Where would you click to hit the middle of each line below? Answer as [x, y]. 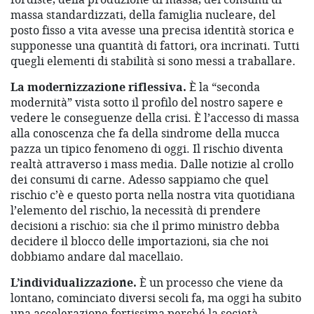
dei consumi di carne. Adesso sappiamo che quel [139, 180]
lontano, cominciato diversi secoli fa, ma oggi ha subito [156, 298]
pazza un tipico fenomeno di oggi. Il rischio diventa [147, 149]
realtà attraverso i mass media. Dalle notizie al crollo [152, 164]
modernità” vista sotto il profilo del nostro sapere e [147, 103]
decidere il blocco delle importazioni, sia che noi [139, 241]
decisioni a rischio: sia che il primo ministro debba [145, 226]
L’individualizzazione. [74, 283]
